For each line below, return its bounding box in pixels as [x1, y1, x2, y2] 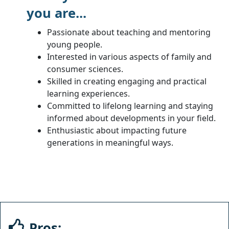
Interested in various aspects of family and [47, 51, 212, 62]
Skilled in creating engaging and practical [47, 75, 207, 87]
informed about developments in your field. [47, 112, 216, 124]
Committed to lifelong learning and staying [47, 100, 213, 111]
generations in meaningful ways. [47, 136, 173, 148]
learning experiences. [47, 87, 130, 99]
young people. [47, 38, 102, 50]
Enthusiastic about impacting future [47, 124, 187, 136]
